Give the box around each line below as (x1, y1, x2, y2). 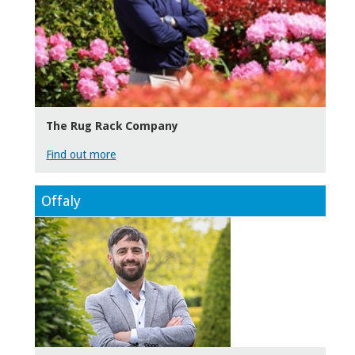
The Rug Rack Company (46, 119, 179, 132)
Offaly (41, 193, 81, 210)
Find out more (46, 147, 116, 161)
